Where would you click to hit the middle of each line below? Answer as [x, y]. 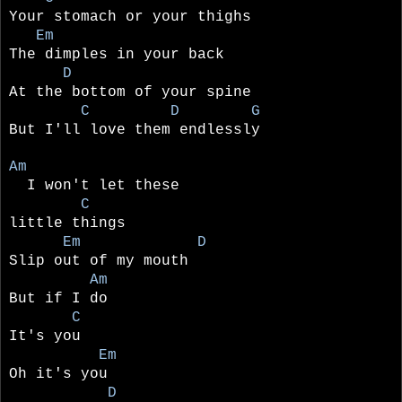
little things [67, 223]
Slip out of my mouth [99, 261]
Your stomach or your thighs [130, 17]
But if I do [58, 298]
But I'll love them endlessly [135, 130]
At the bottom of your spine [130, 92]
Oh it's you [58, 374]
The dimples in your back [117, 54]
